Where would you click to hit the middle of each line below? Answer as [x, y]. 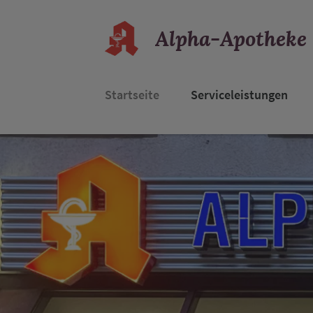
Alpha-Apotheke [231, 38]
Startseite [132, 95]
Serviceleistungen [239, 95]
